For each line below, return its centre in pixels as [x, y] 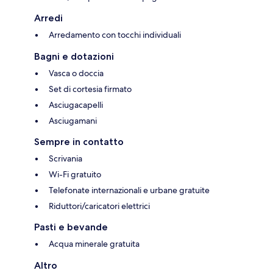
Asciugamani [73, 120]
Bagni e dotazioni [74, 56]
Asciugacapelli [76, 105]
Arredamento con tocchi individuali [115, 34]
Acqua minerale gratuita [94, 243]
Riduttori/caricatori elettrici [99, 206]
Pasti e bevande [71, 227]
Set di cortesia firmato [90, 89]
